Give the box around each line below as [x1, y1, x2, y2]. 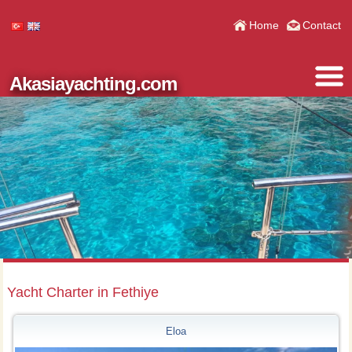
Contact [302, 19, 341, 31]
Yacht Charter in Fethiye [6, 284, 159, 301]
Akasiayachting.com [9, 73, 178, 94]
